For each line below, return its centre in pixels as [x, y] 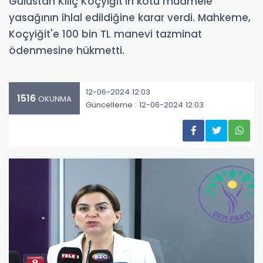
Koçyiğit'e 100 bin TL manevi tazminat [105, 34]
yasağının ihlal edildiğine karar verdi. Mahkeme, [130, 18]
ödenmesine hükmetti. [67, 50]
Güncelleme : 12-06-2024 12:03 [145, 104]
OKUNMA [54, 99]
